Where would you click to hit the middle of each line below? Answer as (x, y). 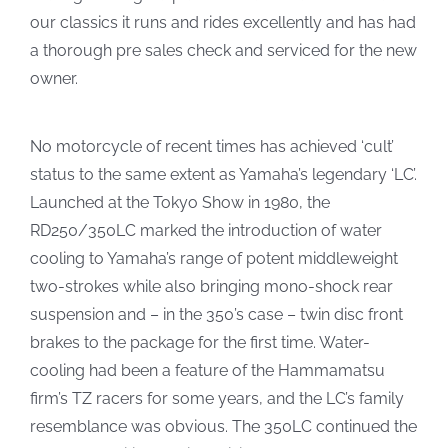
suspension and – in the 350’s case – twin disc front (216, 314)
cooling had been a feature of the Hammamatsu (207, 370)
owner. (53, 78)
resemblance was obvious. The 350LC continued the (223, 426)
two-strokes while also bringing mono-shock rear (211, 286)
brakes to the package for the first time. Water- (199, 342)
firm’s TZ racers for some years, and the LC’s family (216, 398)
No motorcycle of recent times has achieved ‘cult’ (211, 146)
